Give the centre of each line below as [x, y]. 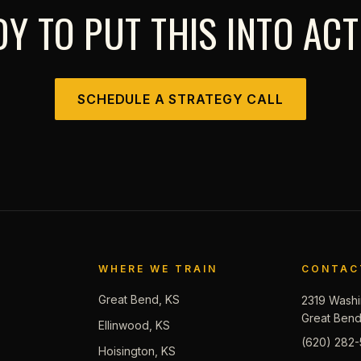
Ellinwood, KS [134, 325]
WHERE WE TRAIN [158, 269]
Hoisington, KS [137, 351]
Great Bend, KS [139, 299]
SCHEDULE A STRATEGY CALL [180, 99]
